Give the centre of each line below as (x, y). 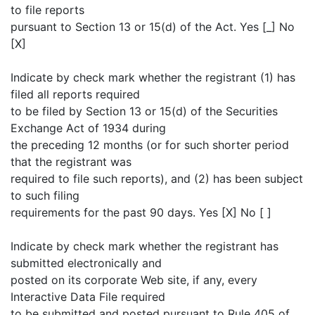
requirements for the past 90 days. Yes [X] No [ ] (141, 212)
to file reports (47, 10)
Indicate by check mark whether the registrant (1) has (153, 77)
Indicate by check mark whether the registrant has (144, 246)
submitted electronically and (86, 263)
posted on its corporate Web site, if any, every (134, 280)
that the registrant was (71, 162)
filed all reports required (75, 94)
